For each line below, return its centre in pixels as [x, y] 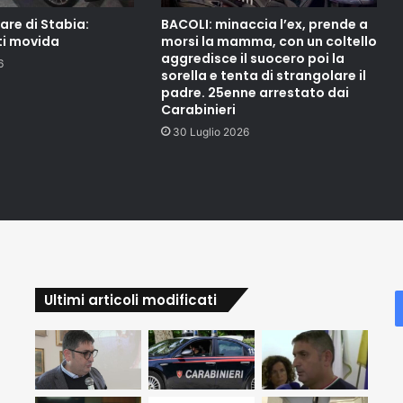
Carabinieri [198, 109]
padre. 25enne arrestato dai [255, 92]
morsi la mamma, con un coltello [269, 41]
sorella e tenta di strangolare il [263, 75]
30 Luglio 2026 [210, 131]
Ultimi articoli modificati [130, 300]
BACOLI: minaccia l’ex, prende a [264, 24]
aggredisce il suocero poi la [252, 58]
